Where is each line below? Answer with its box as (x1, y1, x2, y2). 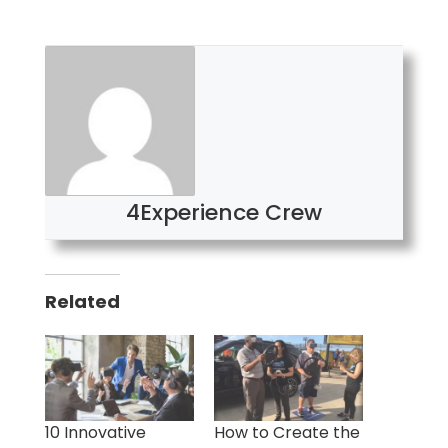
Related (44, 289, 120, 315)
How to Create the (213, 420, 360, 444)
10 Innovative (44, 420, 146, 444)
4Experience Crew (125, 197, 322, 229)
